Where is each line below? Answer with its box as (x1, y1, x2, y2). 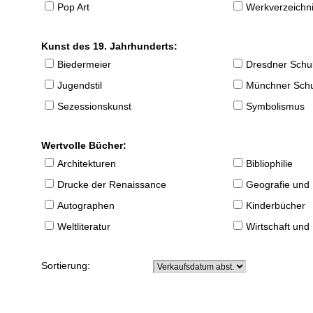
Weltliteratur (57, 221, 111, 233)
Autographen (57, 200, 115, 212)
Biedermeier (57, 59, 112, 71)
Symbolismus (246, 101, 305, 112)
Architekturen (57, 158, 117, 170)
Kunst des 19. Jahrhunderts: (41, 41, 178, 52)
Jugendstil (57, 80, 103, 92)
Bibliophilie (246, 158, 293, 170)
